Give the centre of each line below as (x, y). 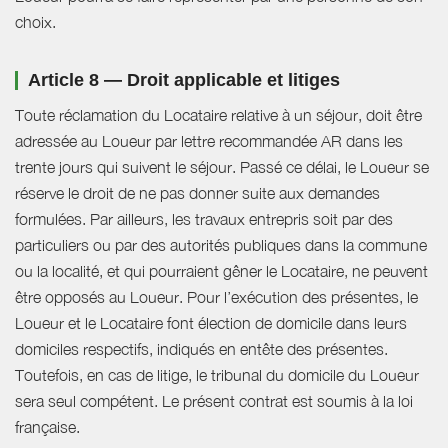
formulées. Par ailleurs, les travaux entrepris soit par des (204, 219)
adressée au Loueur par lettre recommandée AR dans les (209, 141)
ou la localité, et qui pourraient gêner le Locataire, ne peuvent (221, 271)
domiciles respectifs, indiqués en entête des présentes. (201, 349)
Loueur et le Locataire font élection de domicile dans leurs (211, 323)
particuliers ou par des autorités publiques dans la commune (221, 245)
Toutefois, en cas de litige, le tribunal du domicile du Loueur (217, 375)
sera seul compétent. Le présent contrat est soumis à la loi (214, 401)
